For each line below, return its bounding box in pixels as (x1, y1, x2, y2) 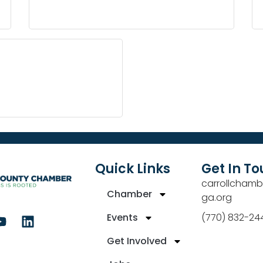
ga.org (201, 190, 232, 204)
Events (107, 210, 139, 224)
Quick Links (95, 159, 171, 178)
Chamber (107, 187, 153, 201)
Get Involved (107, 234, 167, 248)
